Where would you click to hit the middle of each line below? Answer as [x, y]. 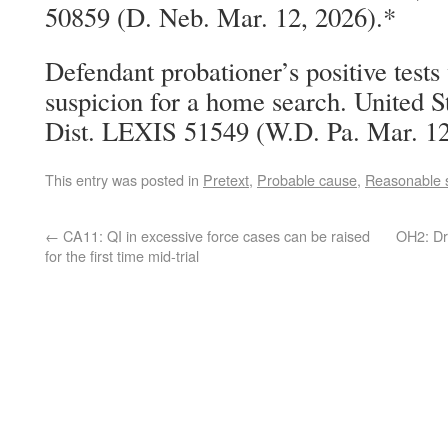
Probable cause [307, 179]
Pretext [226, 179]
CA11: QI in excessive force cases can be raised [214, 235]
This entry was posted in [124, 179]
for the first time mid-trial [122, 255]
